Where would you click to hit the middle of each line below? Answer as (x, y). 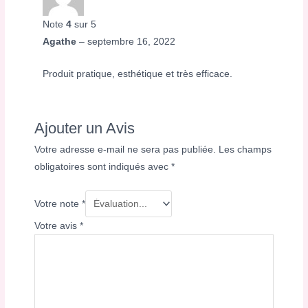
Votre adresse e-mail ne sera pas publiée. (125, 149)
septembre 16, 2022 (132, 41)
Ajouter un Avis (85, 128)
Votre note (58, 203)
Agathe (61, 41)
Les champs (245, 149)
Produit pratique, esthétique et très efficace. (138, 74)
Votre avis (57, 225)
